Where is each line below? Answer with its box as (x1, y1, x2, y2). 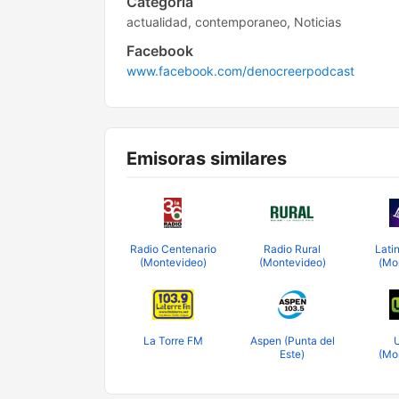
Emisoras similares (126, 148, 287, 169)
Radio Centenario (129, 242, 216, 256)
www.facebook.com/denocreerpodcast (126, 63, 354, 78)
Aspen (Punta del (249, 334, 335, 347)
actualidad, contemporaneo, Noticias (126, 14, 341, 29)
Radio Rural (264, 242, 322, 256)
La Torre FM (142, 334, 203, 347)
